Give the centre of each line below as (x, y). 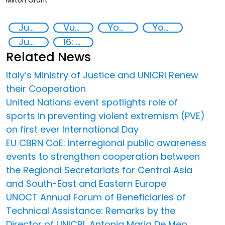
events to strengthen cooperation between (103, 156)
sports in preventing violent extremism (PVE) (105, 116)
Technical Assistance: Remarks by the (91, 210)
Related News (48, 57)
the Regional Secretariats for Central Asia (99, 170)
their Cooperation (46, 88)
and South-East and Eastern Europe (86, 183)
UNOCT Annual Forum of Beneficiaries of (96, 197)
